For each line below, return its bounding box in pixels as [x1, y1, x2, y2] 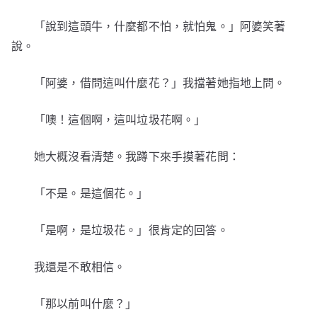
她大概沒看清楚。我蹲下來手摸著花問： [34, 149, 240, 163]
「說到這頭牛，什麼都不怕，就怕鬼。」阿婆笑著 [34, 19, 286, 33]
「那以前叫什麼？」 [34, 296, 137, 311]
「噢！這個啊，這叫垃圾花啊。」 [34, 113, 206, 127]
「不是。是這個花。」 [34, 186, 149, 200]
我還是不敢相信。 [34, 260, 126, 274]
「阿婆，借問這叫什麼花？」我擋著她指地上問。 [34, 76, 286, 90]
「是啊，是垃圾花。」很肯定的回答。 [34, 223, 229, 237]
